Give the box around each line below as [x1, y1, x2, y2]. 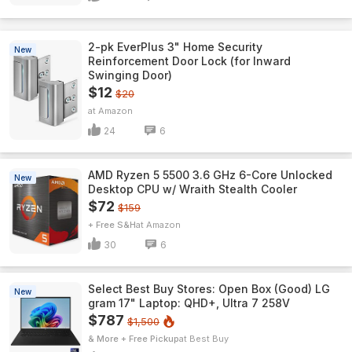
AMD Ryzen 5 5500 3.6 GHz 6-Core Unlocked [88, 168, 332, 181]
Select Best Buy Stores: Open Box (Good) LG [88, 282, 330, 295]
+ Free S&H [88, 219, 136, 230]
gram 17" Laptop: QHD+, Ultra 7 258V [88, 296, 290, 310]
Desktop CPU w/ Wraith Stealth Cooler [88, 182, 297, 196]
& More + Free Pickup [88, 333, 179, 344]
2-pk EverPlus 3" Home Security [88, 40, 262, 53]
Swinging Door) [88, 68, 172, 82]
